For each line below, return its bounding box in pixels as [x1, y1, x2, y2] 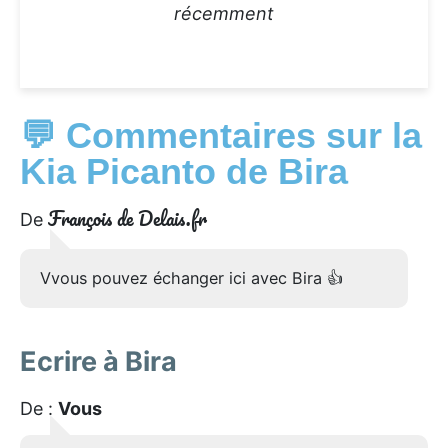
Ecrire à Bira [20, 344, 177, 378]
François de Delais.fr [48, 202, 207, 234]
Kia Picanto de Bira [20, 150, 348, 192]
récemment [174, 2, 274, 24]
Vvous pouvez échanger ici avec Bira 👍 [40, 267, 343, 288]
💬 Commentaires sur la [20, 114, 422, 156]
